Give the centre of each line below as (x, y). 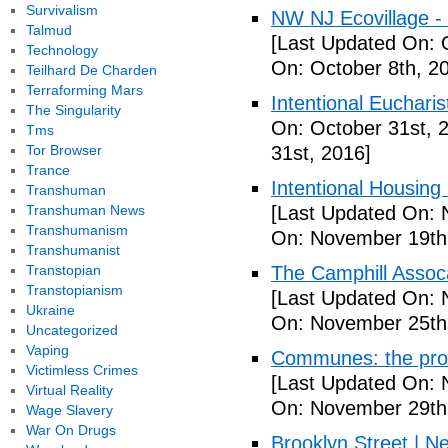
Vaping (47, 350)
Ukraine (50, 310)
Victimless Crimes (81, 370)
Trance (47, 170)
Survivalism (61, 10)
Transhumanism (76, 230)
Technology (61, 50)
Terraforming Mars (84, 90)
